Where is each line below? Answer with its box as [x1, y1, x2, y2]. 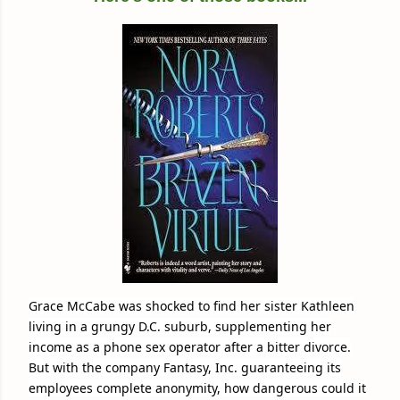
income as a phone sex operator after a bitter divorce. [29, 338, 351, 356]
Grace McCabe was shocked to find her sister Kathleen [29, 297, 354, 315]
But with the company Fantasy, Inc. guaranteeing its [29, 359, 341, 377]
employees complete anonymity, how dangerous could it [29, 379, 366, 397]
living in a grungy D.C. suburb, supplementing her [29, 318, 331, 336]
